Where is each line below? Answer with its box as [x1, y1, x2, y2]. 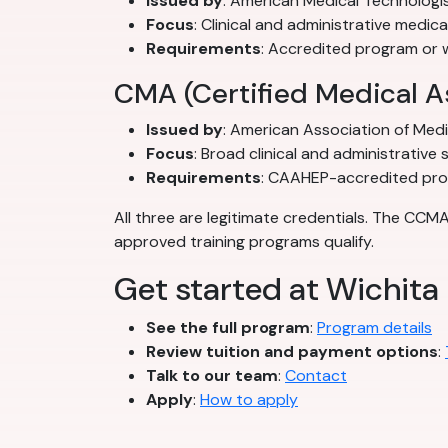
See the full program [146, 317, 310, 339]
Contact [285, 365, 347, 387]
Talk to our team [146, 365, 278, 387]
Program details [317, 317, 432, 339]
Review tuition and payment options [146, 341, 438, 363]
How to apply [200, 389, 298, 411]
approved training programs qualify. [114, 231, 374, 253]
